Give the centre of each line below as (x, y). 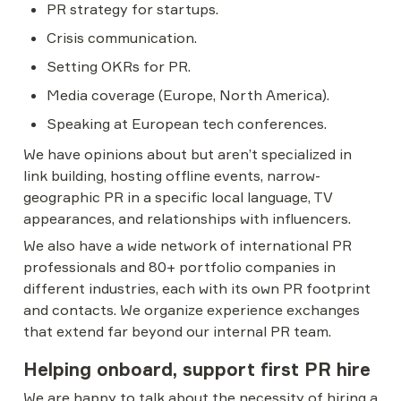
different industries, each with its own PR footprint (197, 288)
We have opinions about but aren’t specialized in (188, 154)
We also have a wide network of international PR (188, 245)
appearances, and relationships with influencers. (187, 218)
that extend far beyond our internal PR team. (177, 331)
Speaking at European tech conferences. (187, 124)
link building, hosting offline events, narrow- (172, 175)
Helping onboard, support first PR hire (197, 369)
